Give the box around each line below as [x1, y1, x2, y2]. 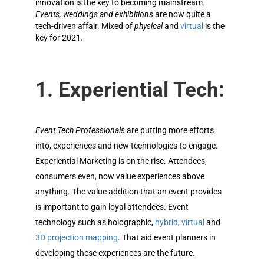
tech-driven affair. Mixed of [35, 21, 134, 31]
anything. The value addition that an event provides [35, 187, 222, 197]
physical [134, 21, 163, 31]
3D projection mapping [35, 233, 118, 243]
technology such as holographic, [35, 217, 155, 227]
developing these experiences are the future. [35, 248, 197, 258]
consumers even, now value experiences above [35, 171, 204, 181]
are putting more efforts [125, 126, 214, 136]
